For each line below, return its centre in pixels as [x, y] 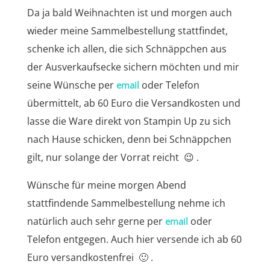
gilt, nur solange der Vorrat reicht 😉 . [113, 157]
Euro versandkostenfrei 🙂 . [90, 257]
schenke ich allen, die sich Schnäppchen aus [127, 49]
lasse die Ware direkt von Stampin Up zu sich [129, 121]
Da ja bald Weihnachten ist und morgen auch [129, 12]
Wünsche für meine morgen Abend [106, 185]
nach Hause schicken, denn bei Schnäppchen [129, 139]
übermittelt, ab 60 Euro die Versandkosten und [133, 103]
